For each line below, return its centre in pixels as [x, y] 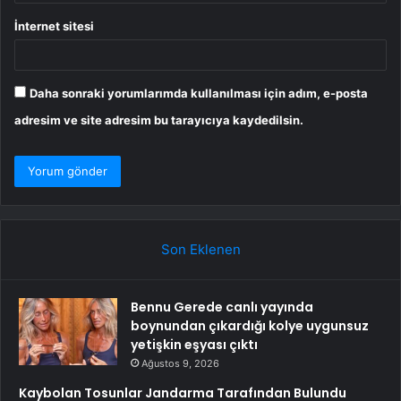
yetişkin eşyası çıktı [194, 345]
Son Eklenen [200, 250]
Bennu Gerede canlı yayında [222, 307]
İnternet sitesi [54, 26]
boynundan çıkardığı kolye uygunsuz [250, 326]
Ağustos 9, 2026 [180, 364]
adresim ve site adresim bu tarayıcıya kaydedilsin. [159, 120]
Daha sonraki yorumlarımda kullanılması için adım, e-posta [199, 94]
